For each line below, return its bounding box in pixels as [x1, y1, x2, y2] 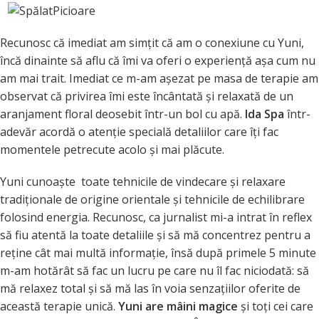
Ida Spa [245, 106, 284, 122]
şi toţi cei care [238, 298, 313, 315]
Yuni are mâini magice [118, 298, 238, 315]
